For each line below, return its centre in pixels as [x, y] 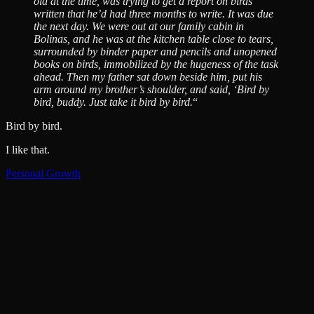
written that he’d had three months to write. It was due [153, 13]
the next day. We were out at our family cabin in [139, 26]
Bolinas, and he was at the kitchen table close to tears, [153, 39]
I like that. [28, 149]
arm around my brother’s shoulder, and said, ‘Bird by [151, 89]
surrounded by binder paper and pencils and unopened [155, 51]
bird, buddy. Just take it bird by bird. [113, 102]
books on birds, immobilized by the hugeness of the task [156, 64]
